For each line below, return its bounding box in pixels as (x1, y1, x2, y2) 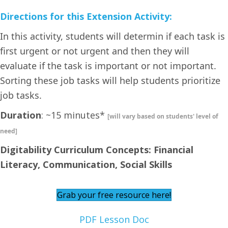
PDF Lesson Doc (79, 213, 149, 225)
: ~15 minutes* (41, 108, 107, 121)
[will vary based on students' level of (107, 111, 218, 121)
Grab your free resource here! (57, 189, 171, 201)
